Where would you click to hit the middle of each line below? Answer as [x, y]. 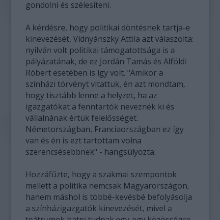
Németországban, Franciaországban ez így [105, 129]
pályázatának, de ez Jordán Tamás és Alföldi [106, 61]
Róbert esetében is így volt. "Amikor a [95, 72]
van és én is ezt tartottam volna [84, 140]
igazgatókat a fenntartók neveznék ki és [100, 106]
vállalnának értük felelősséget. [82, 118]
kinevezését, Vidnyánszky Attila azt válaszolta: [110, 39]
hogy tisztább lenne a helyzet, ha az [92, 95]
